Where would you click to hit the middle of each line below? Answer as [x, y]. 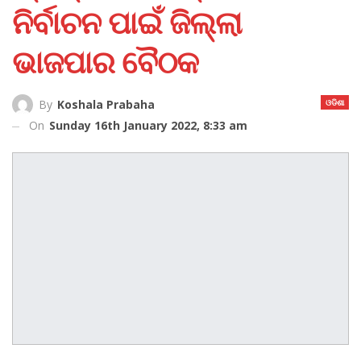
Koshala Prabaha [106, 104]
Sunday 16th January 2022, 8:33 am [148, 125]
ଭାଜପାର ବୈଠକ [105, 61]
